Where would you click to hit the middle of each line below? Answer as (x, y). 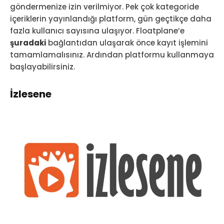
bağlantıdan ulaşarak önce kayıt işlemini (127, 43)
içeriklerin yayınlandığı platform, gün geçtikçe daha (111, 19)
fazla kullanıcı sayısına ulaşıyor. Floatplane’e (97, 31)
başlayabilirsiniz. (42, 67)
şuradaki (28, 43)
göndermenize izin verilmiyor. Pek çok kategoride (104, 7)
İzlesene (31, 94)
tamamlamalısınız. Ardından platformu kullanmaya (112, 55)
